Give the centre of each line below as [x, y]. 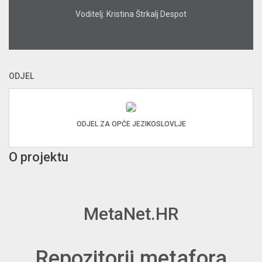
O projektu [39, 157]
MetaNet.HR [131, 214]
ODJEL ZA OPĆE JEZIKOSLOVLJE [131, 124]
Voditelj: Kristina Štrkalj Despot [131, 14]
